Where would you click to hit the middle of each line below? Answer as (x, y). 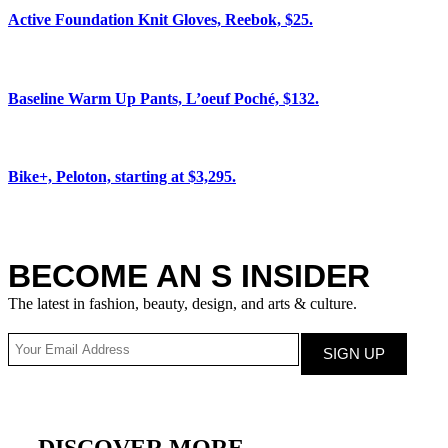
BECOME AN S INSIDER (189, 275)
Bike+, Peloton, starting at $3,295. (122, 177)
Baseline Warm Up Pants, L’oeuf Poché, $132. (163, 98)
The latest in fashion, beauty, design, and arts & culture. (182, 303)
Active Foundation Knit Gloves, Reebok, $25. (160, 20)
